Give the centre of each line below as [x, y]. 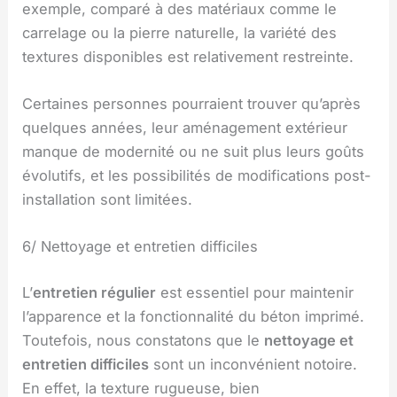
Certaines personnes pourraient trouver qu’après [192, 104]
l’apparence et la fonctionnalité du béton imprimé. [194, 316]
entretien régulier [95, 292]
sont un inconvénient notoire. [253, 364]
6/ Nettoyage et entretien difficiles [140, 247]
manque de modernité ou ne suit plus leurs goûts [194, 152]
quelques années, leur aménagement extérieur [185, 128]
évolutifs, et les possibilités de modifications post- [197, 176]
